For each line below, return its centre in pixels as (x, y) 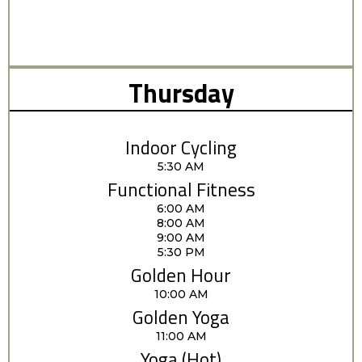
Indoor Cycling (181, 147)
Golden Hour (181, 275)
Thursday (181, 93)
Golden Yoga (181, 317)
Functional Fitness (181, 189)
